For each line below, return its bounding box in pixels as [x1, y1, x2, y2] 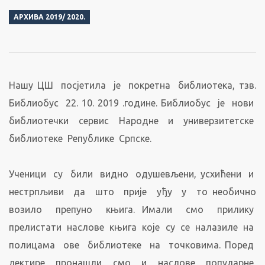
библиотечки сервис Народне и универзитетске [9, 115, 256, 126]
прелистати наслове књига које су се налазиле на [9, 222, 256, 232]
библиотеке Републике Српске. [9, 133, 151, 144]
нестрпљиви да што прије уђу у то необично [9, 186, 256, 197]
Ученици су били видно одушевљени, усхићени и [9, 169, 256, 179]
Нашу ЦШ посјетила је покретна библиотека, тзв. [9, 80, 256, 91]
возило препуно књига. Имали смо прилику [9, 204, 256, 215]
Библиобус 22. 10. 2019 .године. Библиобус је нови [9, 98, 256, 108]
